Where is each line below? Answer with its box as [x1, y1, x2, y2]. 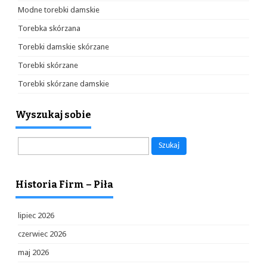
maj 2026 [18, 248, 49, 257]
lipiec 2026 [18, 211, 54, 220]
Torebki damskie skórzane [18, 42, 109, 51]
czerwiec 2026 [18, 229, 66, 238]
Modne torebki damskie [18, 5, 100, 14]
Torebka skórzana [18, 24, 80, 33]
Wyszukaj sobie [15, 109, 91, 120]
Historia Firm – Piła [15, 179, 113, 190]
